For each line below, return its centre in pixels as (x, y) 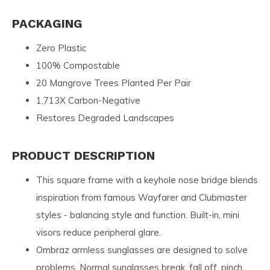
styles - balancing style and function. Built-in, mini (138, 215)
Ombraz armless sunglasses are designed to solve (142, 250)
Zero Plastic (61, 48)
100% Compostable (78, 65)
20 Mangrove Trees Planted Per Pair (114, 83)
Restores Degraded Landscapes (105, 118)
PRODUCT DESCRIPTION (83, 155)
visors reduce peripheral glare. (99, 232)
